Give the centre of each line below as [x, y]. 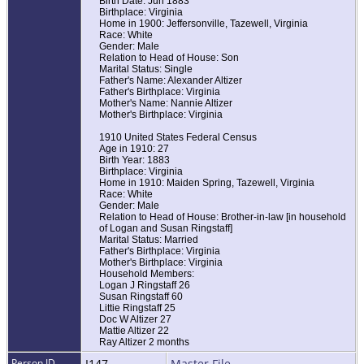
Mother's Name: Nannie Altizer [166, 104]
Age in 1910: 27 [134, 149]
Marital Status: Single [146, 69]
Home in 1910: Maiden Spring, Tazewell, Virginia [207, 183]
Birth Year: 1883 [134, 160]
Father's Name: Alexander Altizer [171, 81]
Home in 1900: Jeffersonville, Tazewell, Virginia [204, 24]
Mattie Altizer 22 [134, 331]
